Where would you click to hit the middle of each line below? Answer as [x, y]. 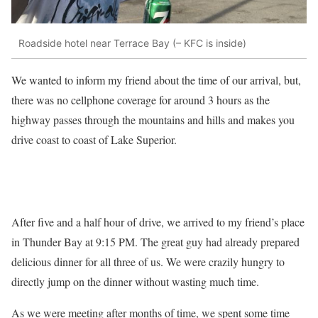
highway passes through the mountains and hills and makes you [153, 119]
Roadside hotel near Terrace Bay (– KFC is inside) [132, 43]
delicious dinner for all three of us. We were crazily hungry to [148, 261]
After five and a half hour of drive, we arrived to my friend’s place [158, 221]
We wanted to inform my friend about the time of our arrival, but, [156, 79]
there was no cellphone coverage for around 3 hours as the [141, 99]
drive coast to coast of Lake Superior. [94, 139]
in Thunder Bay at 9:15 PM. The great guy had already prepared [155, 241]
